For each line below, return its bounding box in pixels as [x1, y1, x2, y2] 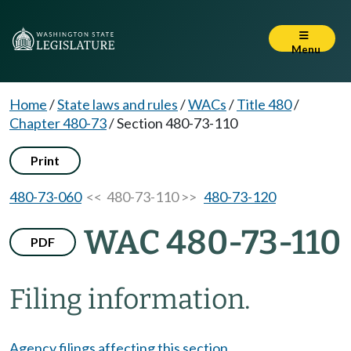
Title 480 [237, 96, 291, 113]
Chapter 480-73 [9, 114, 107, 132]
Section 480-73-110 [117, 114, 237, 132]
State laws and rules [57, 96, 178, 113]
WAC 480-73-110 [84, 223, 341, 262]
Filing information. [9, 283, 251, 316]
